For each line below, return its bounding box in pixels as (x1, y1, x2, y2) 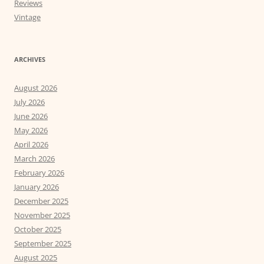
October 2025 (14, 224, 61, 235)
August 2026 (14, 82, 57, 94)
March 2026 (14, 153, 55, 164)
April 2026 (14, 139, 48, 150)
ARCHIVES (14, 55, 45, 64)
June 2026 (14, 111, 48, 122)
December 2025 (14, 196, 68, 207)
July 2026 (14, 97, 45, 108)
